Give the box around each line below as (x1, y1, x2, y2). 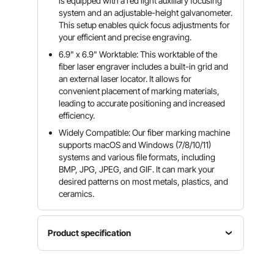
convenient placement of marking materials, (59, 86, 220, 96)
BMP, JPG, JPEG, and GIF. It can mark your (59, 164, 215, 174)
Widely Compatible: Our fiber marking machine (59, 127, 231, 138)
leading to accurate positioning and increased (59, 98, 226, 108)
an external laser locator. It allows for (59, 73, 192, 84)
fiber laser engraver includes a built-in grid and (59, 61, 229, 72)
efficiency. (59, 110, 95, 120)
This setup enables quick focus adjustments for (59, 20, 231, 30)
